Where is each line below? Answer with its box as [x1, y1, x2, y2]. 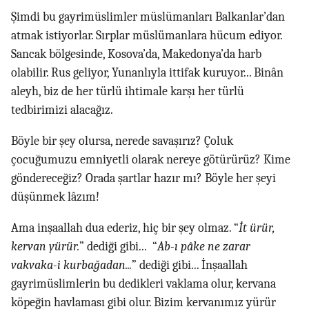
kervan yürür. [11, 239, 79, 254]
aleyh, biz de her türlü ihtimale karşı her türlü [11, 84, 244, 99]
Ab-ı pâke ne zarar [157, 239, 250, 254]
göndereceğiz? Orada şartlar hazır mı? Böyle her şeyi [11, 171, 276, 186]
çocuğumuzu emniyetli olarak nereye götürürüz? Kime [11, 152, 290, 167]
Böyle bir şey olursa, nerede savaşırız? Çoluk [11, 134, 233, 148]
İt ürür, [239, 221, 275, 235]
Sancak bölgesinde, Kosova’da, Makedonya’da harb [11, 47, 261, 61]
